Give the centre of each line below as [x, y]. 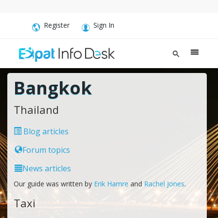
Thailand [36, 109]
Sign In [104, 25]
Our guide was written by [54, 183]
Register [57, 25]
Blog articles [45, 131]
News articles [46, 168]
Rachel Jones [164, 183]
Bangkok [53, 88]
